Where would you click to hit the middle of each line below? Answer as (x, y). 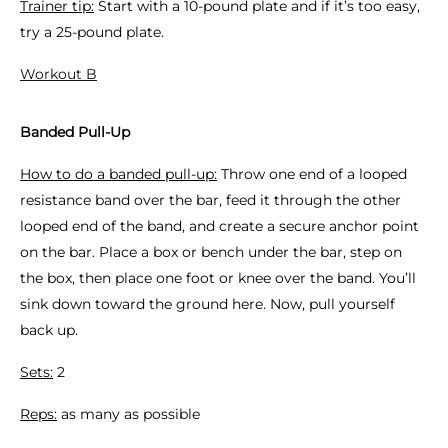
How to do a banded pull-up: (118, 174)
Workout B (58, 74)
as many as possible (128, 414)
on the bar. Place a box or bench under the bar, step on (211, 252)
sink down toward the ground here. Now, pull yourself (207, 304)
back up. (49, 330)
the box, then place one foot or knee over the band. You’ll (218, 278)
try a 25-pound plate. (92, 32)
